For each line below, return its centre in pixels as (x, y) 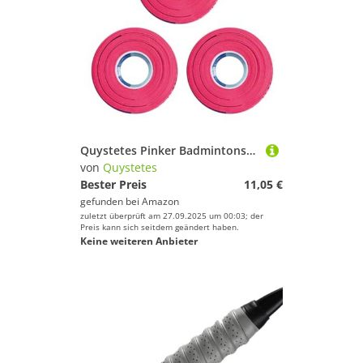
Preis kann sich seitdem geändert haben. (160, 227)
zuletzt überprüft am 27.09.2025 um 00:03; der (172, 216)
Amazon (160, 201)
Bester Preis (113, 184)
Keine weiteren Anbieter (139, 241)
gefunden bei (111, 201)
